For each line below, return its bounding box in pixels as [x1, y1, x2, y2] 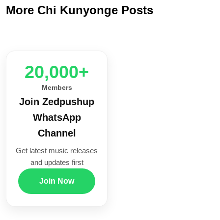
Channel [37, 128, 76, 139]
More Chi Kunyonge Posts [6, 3, 153, 17]
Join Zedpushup [19, 96, 94, 108]
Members [41, 83, 72, 92]
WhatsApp [32, 112, 81, 123]
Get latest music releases [16, 146, 98, 155]
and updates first [30, 158, 83, 167]
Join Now [39, 177, 74, 186]
